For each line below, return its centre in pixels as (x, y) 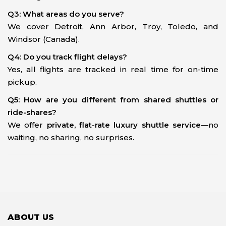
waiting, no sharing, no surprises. (71, 137)
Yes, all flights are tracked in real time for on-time (113, 69)
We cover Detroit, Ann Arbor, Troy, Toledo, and (113, 26)
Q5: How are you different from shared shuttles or (113, 100)
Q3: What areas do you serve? (66, 14)
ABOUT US (31, 217)
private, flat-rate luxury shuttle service (124, 125)
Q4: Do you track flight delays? (67, 57)
